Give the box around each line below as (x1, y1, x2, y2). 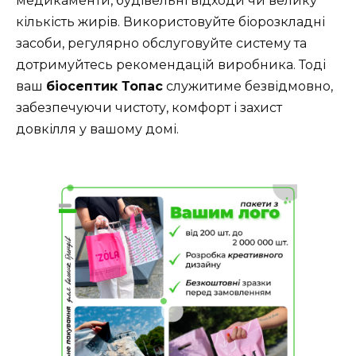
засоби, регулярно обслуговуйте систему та (16, 35, 307, 51)
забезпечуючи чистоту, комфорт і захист (16, 99, 282, 115)
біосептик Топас (46, 78, 163, 94)
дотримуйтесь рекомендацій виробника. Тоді (16, 56, 326, 72)
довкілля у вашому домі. (16, 121, 179, 137)
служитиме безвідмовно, (163, 78, 333, 94)
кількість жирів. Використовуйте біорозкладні (16, 14, 325, 29)
